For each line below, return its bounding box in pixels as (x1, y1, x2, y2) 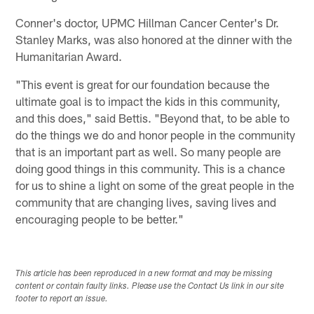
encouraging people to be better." (15, 212, 184, 226)
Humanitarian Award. (15, 49, 123, 64)
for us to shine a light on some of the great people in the (15, 178, 295, 193)
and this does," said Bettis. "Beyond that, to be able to (15, 111, 290, 125)
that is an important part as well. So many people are (15, 144, 282, 159)
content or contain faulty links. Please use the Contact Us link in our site (15, 282, 285, 292)
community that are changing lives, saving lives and (15, 195, 277, 210)
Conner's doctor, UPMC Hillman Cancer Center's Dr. (15, 15, 280, 30)
